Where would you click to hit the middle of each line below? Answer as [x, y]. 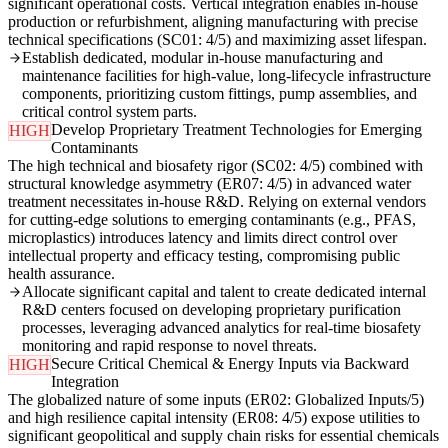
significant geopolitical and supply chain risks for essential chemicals [223, 436]
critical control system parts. [109, 112]
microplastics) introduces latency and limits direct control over [202, 238]
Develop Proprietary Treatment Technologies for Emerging [236, 130]
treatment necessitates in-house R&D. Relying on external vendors [217, 202]
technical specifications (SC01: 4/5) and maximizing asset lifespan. [217, 40]
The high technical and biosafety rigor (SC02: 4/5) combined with [215, 166]
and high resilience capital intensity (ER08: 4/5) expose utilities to [214, 418]
